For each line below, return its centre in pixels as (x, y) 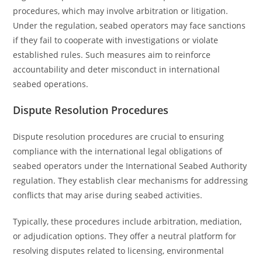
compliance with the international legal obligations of (118, 151)
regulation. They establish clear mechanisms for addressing (131, 180)
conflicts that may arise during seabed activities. (108, 195)
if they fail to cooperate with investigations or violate (116, 40)
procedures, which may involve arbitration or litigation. (121, 11)
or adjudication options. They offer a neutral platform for (125, 236)
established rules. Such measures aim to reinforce (112, 55)
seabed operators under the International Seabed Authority (130, 166)
